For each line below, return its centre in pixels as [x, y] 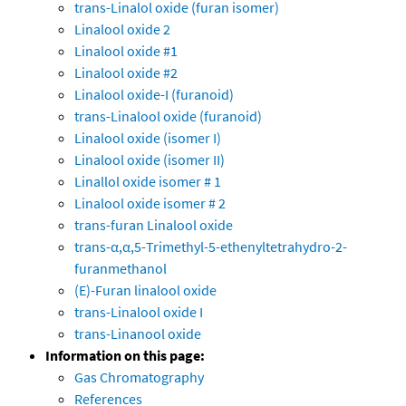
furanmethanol [121, 269]
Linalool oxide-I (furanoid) [154, 95]
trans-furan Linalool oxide [154, 225]
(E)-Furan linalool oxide [145, 290]
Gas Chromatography [139, 377]
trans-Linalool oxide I [139, 312]
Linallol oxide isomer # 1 [148, 182]
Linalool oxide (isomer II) [150, 160]
